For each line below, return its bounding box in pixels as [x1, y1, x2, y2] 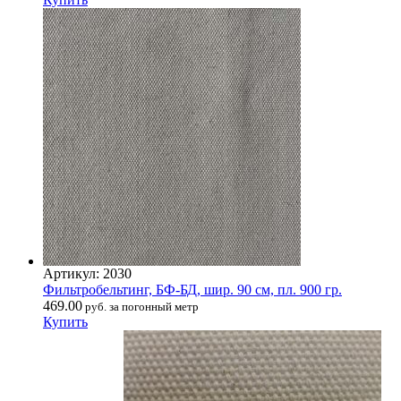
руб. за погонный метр [82, 299, 199, 313]
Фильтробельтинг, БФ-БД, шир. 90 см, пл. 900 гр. [43, 281, 342, 297]
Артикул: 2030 [43, 265, 132, 281]
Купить [43, 313, 88, 329]
